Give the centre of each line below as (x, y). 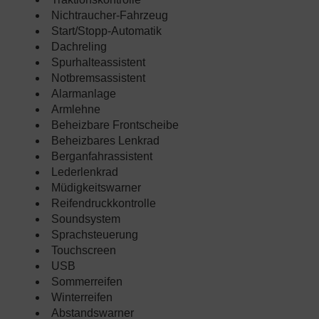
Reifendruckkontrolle (104, 204)
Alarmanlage (84, 94)
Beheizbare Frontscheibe (115, 125)
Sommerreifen (87, 282)
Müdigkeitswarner (96, 188)
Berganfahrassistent (102, 157)
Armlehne (76, 110)
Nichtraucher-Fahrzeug (110, 16)
